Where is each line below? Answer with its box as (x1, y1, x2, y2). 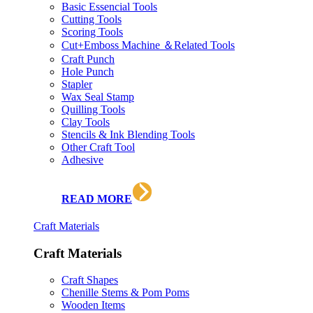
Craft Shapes (61, 274, 118, 286)
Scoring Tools (61, 26, 123, 38)
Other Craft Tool (61, 141, 135, 154)
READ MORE (61, 192, 132, 205)
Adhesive (61, 154, 103, 166)
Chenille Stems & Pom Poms (61, 286, 189, 299)
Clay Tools (61, 116, 110, 129)
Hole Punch (61, 66, 114, 78)
